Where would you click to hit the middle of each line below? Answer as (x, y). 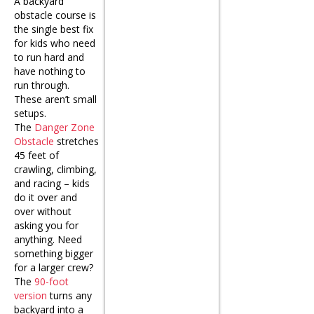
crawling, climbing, (55, 169)
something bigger (54, 253)
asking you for (46, 225)
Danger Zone (64, 127)
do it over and (46, 197)
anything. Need (48, 239)
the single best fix (54, 29)
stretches (76, 141)
